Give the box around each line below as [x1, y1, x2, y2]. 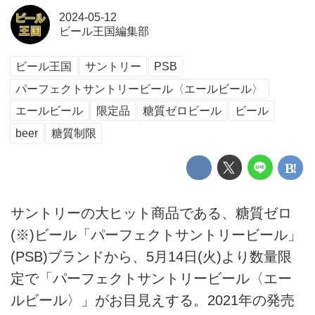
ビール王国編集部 [58, 25, 149, 37]
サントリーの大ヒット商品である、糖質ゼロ [11, 205, 292, 221]
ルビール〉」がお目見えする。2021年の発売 [11, 292, 295, 308]
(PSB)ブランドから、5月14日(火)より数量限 [11, 248, 292, 264]
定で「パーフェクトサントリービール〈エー [11, 270, 292, 286]
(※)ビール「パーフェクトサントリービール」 [11, 226, 302, 243]
